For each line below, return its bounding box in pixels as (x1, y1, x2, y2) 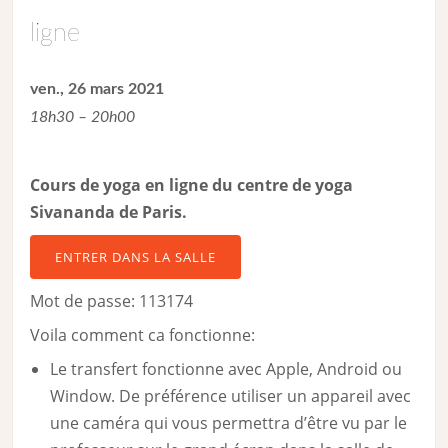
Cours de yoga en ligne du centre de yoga (30, 174, 354, 197)
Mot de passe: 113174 (30, 290, 194, 313)
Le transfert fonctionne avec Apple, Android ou (50, 358, 403, 381)
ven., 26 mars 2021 (30, 81, 165, 98)
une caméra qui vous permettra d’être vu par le (50, 412, 408, 435)
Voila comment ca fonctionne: (30, 324, 256, 347)
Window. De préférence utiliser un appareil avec (50, 385, 412, 408)
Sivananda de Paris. (30, 201, 188, 224)
